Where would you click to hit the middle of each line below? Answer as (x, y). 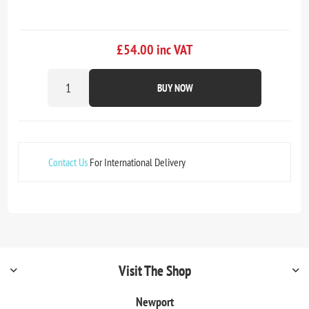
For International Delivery (137, 162)
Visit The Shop (154, 270)
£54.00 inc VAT (154, 49)
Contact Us (68, 162)
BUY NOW (175, 88)
